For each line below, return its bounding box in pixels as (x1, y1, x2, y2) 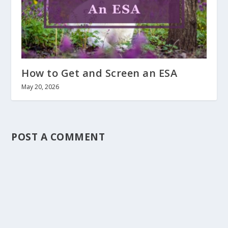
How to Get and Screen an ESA (21, 66, 178, 80)
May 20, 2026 (21, 82, 60, 92)
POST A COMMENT (11, 130, 105, 144)
